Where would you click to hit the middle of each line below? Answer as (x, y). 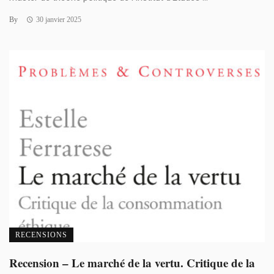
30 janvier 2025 (58, 20)
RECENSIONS (41, 235)
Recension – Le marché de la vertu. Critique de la (132, 262)
